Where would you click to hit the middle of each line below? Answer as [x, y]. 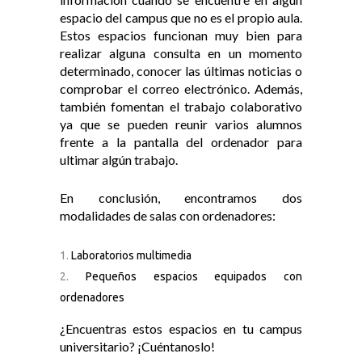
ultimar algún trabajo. [119, 160]
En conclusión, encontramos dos [181, 198]
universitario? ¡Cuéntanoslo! [137, 347]
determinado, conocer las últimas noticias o [181, 71]
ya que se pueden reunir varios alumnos [181, 124]
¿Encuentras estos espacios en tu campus [181, 329]
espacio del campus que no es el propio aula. [181, 18]
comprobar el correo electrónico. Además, [181, 89]
